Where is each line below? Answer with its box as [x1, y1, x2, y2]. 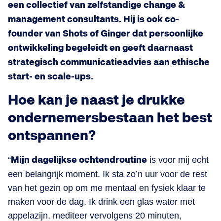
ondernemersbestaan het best [8, 110, 212, 126]
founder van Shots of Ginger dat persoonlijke [8, 28, 203, 39]
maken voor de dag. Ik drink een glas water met [8, 196, 195, 207]
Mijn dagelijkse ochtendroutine [11, 154, 147, 165]
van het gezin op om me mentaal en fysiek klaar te [8, 183, 206, 193]
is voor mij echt [147, 154, 209, 165]
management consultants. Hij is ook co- [8, 14, 179, 25]
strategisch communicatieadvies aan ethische [8, 57, 210, 68]
